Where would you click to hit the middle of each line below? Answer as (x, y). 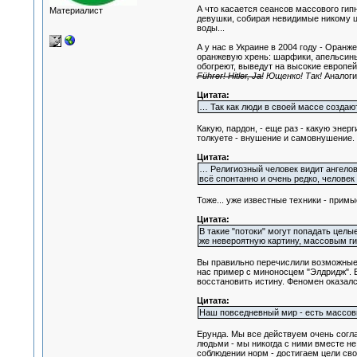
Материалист (76, 10)
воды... (210, 28)
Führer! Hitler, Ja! (230, 76)
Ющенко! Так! (294, 76)
